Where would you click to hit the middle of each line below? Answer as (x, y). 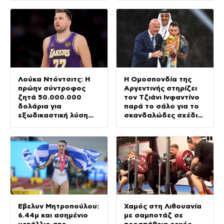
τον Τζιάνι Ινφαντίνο (162, 97)
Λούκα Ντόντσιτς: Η (54, 79)
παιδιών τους (42, 133)
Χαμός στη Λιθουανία (163, 206)
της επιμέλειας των (52, 124)
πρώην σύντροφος (52, 88)
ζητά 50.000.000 (50, 97)
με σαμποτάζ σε (153, 215)
